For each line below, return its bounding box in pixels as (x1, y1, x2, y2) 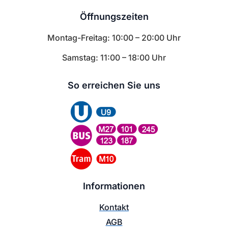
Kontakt (99, 202, 129, 212)
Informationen (83, 180, 145, 191)
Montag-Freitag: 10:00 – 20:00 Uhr (47, 33, 181, 43)
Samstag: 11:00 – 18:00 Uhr (62, 52, 166, 63)
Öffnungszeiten (79, 11, 149, 22)
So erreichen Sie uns (68, 79, 160, 91)
